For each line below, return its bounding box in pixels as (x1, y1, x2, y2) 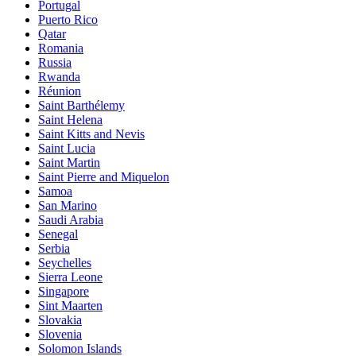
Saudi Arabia (38, 213, 103, 226)
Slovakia (38, 313, 82, 327)
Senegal (38, 227, 78, 241)
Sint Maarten (38, 299, 103, 312)
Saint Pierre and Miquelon (38, 170, 169, 184)
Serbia (38, 242, 70, 255)
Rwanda (38, 70, 80, 83)
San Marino (38, 199, 97, 212)
